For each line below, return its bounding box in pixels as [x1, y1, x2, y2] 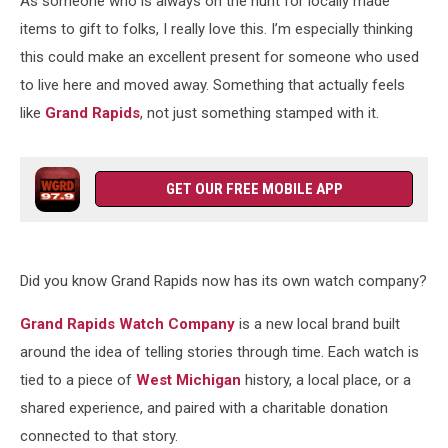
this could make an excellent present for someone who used [20, 48, 419, 66]
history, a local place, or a [241, 371, 411, 389]
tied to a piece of [20, 371, 136, 389]
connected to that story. [20, 427, 178, 445]
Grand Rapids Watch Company [20, 315, 235, 333]
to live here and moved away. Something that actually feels [20, 76, 405, 94]
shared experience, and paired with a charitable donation [20, 399, 388, 417]
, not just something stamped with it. [140, 104, 379, 122]
